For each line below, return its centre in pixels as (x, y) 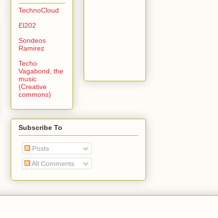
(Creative (33, 86)
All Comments (52, 163)
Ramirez (31, 48)
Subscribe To (40, 127)
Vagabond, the (41, 71)
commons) (35, 94)
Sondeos (32, 40)
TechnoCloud (39, 10)
